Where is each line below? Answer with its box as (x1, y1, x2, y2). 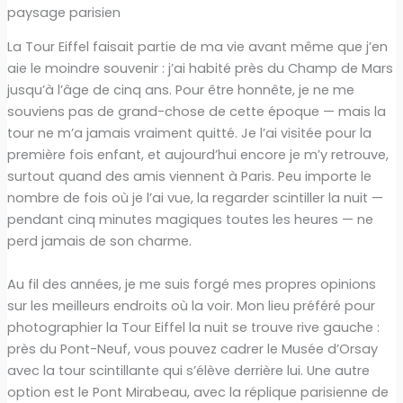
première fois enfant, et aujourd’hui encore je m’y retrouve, (6, 146, 389, 165)
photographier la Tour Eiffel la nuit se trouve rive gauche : (6, 318, 380, 336)
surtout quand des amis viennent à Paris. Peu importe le (6, 167, 372, 186)
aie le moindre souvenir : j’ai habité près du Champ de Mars (6, 59, 393, 78)
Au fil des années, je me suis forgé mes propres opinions (6, 274, 376, 293)
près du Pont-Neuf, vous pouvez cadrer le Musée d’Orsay (6, 339, 378, 358)
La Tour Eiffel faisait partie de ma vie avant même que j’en (6, 38, 388, 57)
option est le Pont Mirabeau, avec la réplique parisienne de (6, 382, 389, 401)
